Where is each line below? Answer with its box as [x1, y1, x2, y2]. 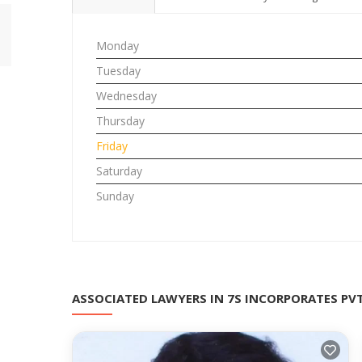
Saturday [96, 163, 142, 179]
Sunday [96, 188, 134, 204]
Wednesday [96, 88, 157, 103]
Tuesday [96, 63, 141, 78]
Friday [96, 138, 128, 154]
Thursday [96, 113, 145, 128]
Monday [96, 38, 139, 53]
